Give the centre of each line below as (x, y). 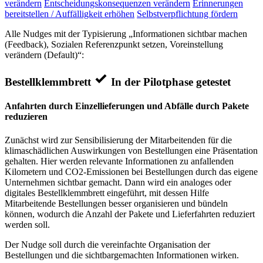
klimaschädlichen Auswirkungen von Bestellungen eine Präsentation (131, 150)
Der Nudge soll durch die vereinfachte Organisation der (107, 244)
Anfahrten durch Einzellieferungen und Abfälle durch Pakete (127, 106)
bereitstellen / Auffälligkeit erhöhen (70, 14)
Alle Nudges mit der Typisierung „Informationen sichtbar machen (126, 34)
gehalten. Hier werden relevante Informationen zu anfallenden (119, 161)
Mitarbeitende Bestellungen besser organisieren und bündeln (116, 203)
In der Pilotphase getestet (171, 82)
